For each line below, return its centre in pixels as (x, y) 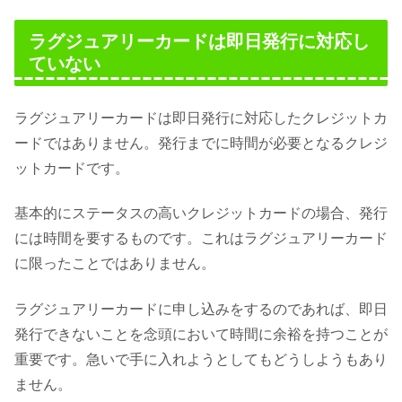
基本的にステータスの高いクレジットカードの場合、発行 (201, 214)
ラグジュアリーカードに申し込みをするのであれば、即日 (201, 309)
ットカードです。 (72, 169)
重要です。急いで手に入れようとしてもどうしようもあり (201, 359)
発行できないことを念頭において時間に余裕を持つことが (201, 334)
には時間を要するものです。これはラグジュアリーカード (201, 239)
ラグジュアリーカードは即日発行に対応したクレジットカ (201, 118)
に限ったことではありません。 (115, 264)
